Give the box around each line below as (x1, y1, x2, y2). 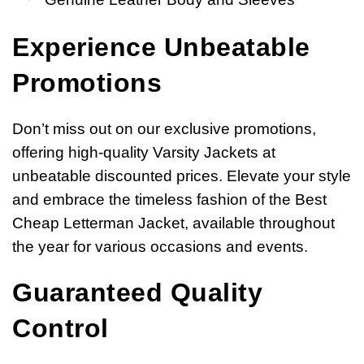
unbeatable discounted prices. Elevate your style (12, 167, 351, 185)
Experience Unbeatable (12, 32, 310, 63)
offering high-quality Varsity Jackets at (12, 144, 275, 162)
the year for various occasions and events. (12, 238, 308, 256)
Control (12, 314, 109, 344)
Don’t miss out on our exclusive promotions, (12, 120, 316, 138)
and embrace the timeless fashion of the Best (12, 191, 327, 209)
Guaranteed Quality (12, 278, 262, 308)
